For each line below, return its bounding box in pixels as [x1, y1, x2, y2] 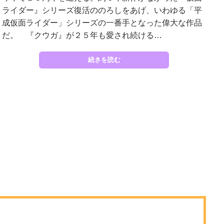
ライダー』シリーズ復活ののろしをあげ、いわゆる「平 [2, 5, 202, 14]
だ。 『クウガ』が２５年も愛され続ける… [2, 30, 162, 39]
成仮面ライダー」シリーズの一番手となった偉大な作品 [2, 18, 202, 27]
